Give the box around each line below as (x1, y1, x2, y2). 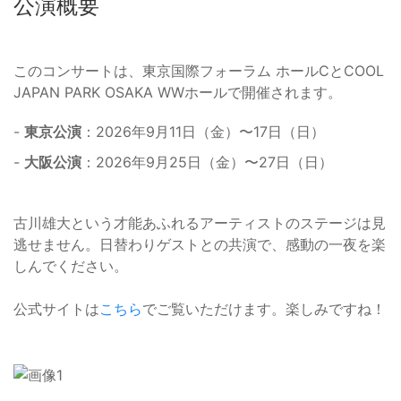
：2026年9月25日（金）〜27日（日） (81, 153, 333, 172)
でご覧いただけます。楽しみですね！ (142, 300, 386, 319)
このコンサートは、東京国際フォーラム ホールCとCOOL (13, 62, 384, 81)
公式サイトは (13, 300, 99, 319)
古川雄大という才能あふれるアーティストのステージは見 (13, 214, 386, 233)
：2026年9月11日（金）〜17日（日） (81, 123, 325, 141)
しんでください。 (13, 257, 128, 276)
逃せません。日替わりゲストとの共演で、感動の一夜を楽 (13, 235, 386, 254)
